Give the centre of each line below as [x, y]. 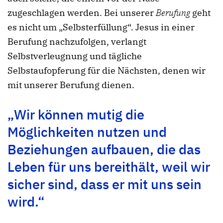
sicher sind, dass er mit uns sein [105, 184]
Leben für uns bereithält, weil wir [109, 166]
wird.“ [26, 201]
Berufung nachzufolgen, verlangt [77, 42]
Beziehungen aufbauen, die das [104, 149]
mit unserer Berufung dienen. [71, 85]
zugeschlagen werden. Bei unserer [82, 13]
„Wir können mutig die [76, 114]
